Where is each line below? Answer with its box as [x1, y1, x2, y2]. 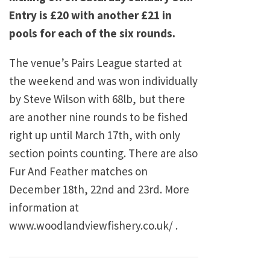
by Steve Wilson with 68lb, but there [9, 92, 185, 107]
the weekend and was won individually [9, 74, 198, 89]
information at [9, 200, 79, 215]
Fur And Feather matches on [9, 164, 148, 179]
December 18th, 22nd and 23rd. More [9, 182, 189, 197]
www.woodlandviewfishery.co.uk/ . [9, 218, 178, 233]
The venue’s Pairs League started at [9, 55, 182, 71]
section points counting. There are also [9, 146, 198, 161]
